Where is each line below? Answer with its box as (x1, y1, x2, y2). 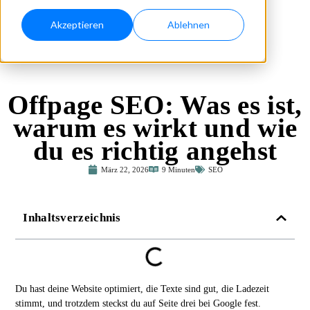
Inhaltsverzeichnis (23, 211, 121, 225)
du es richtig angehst (33, 136, 277, 165)
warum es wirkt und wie (12, 113, 298, 143)
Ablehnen (167, 19, 210, 31)
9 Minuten (161, 165, 195, 174)
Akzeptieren (50, 19, 104, 31)
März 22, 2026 (100, 165, 149, 174)
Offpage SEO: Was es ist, (8, 90, 302, 120)
